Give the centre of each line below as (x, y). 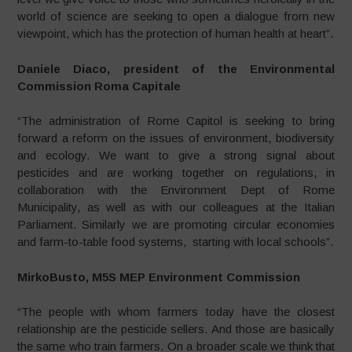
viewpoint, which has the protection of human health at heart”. (176, 33)
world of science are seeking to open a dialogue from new (176, 16)
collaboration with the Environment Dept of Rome (176, 190)
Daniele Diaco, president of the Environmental (176, 68)
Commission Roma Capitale (99, 86)
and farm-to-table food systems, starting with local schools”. (176, 242)
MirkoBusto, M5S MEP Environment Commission (159, 277)
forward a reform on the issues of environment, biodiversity (176, 138)
